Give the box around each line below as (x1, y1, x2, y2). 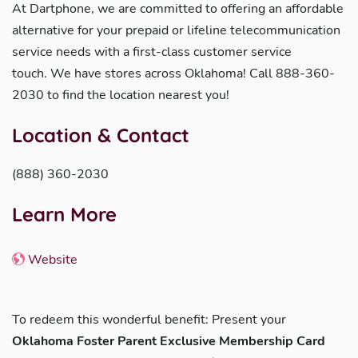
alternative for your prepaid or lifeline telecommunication (12, 22, 340, 39)
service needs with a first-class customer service (12, 43, 292, 61)
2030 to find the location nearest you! (12, 86, 229, 104)
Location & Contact (12, 123, 189, 147)
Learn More (12, 202, 117, 226)
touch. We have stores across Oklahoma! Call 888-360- (12, 65, 335, 82)
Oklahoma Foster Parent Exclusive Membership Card (12, 332, 325, 350)
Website (25, 251, 78, 268)
